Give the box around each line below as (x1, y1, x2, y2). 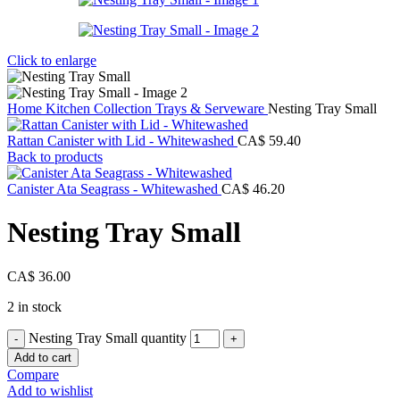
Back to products (7, 149, 103, 164)
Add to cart (14, 350, 71, 364)
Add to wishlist (7, 382, 93, 398)
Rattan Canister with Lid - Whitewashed (7, 133, 237, 148)
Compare (7, 366, 59, 382)
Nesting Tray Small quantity (29, 329, 187, 346)
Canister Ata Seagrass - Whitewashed (7, 181, 221, 196)
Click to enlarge (7, 53, 96, 68)
